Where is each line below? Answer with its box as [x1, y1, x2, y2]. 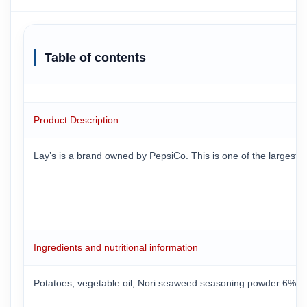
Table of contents [45, 51, 146, 64]
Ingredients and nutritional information [34, 242, 198, 253]
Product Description [34, 114, 119, 125]
